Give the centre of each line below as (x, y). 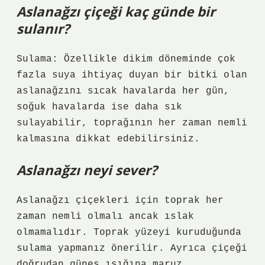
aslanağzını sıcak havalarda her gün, (123, 91)
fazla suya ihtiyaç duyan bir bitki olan (132, 75)
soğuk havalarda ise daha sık (99, 107)
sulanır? (43, 29)
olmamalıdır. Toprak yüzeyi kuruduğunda (129, 232)
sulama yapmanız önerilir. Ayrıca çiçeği (132, 248)
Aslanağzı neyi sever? (87, 170)
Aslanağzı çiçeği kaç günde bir (116, 12)
